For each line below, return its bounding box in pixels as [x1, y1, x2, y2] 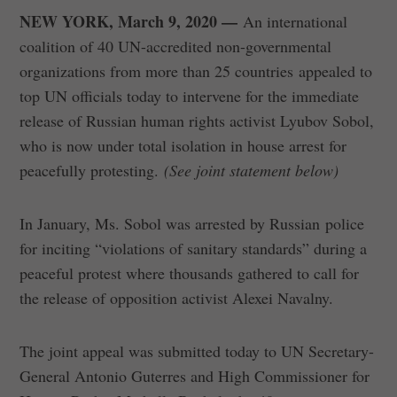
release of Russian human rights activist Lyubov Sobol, [19, 109, 375, 131]
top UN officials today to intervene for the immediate [19, 84, 360, 106]
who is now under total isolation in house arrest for [19, 134, 347, 156]
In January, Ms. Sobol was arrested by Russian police [19, 212, 365, 234]
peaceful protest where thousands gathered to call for [19, 261, 360, 284]
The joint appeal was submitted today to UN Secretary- [19, 339, 375, 362]
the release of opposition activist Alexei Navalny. [19, 286, 339, 308]
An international [243, 10, 348, 32]
